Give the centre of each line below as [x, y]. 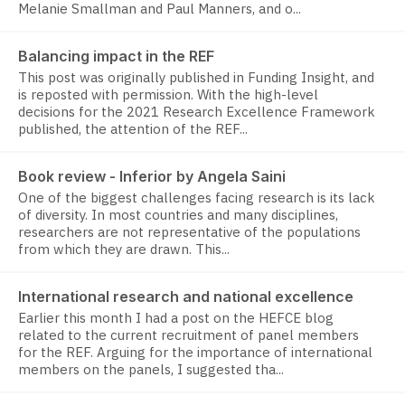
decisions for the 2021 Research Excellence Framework [197, 112]
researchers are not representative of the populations [189, 232]
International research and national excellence [186, 297]
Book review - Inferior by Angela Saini [152, 177]
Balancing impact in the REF [116, 57]
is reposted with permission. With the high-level [168, 95]
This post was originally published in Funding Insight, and [196, 78]
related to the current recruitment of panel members [188, 335]
